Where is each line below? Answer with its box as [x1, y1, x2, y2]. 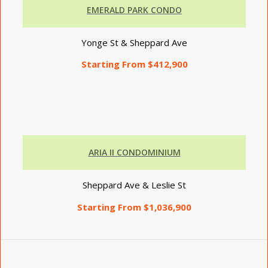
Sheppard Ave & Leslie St [83, 178, 186, 191]
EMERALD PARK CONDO [87, 4, 182, 16]
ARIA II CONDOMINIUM [88, 147, 181, 158]
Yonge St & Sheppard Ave [81, 36, 187, 48]
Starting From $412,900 [81, 58, 188, 71]
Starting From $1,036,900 [77, 200, 191, 213]
